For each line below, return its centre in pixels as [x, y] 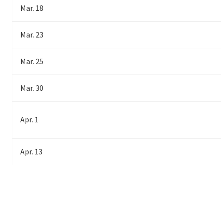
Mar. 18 [32, 8]
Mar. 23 [32, 35]
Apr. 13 [31, 152]
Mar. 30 [32, 88]
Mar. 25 [32, 61]
